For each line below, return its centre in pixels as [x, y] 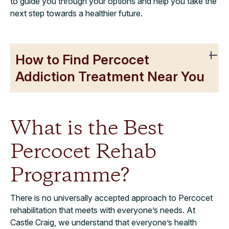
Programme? [70, 176]
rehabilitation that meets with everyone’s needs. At [103, 210]
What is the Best [87, 129]
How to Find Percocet [82, 59]
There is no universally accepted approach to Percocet [111, 198]
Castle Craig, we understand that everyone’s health [104, 222]
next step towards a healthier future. [76, 13]
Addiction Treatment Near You [110, 76]
